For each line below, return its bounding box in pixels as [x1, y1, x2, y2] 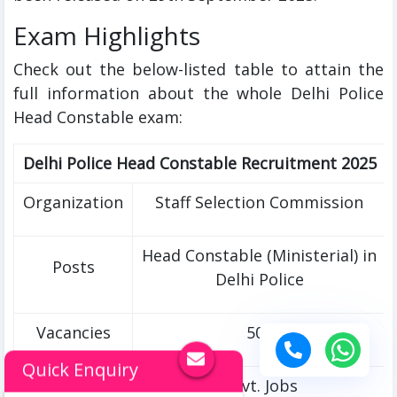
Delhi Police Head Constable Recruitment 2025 [23, 152, 377, 175]
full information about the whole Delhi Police [13, 82, 384, 105]
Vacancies [35, 322, 111, 344]
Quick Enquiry [22, 357, 138, 382]
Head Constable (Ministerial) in [142, 245, 377, 267]
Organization [23, 191, 123, 214]
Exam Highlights [13, 19, 200, 53]
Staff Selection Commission [155, 191, 363, 214]
